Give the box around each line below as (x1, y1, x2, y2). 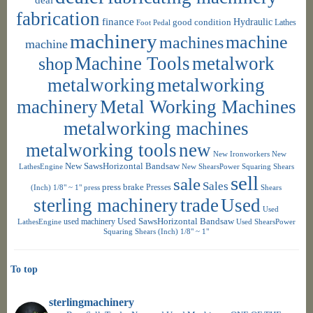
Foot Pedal (136, 17, 171, 27)
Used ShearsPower (235, 217, 296, 226)
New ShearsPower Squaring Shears (181, 161, 294, 170)
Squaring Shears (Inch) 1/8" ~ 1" (103, 226, 210, 235)
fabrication (16, 8, 101, 29)
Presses (146, 182, 172, 192)
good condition (173, 17, 232, 27)
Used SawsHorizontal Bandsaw (117, 216, 234, 226)
